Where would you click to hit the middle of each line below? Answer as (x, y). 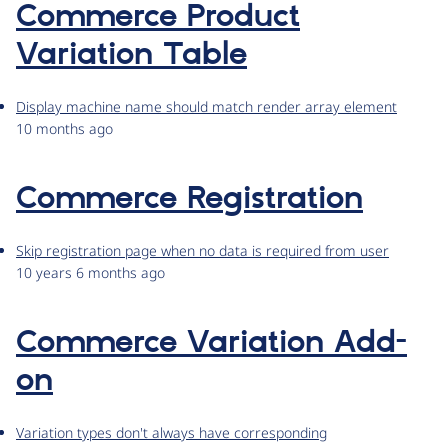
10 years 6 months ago (90, 273)
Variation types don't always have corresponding (171, 433)
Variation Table (131, 55)
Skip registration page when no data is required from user (202, 251)
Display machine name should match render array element (206, 107)
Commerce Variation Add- (211, 343)
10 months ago (64, 129)
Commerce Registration (189, 199)
